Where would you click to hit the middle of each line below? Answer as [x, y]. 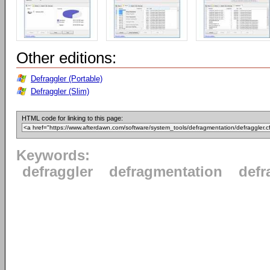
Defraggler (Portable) [67, 79]
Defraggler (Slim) [60, 91]
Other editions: [66, 58]
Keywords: [53, 155]
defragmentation [166, 172]
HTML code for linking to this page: [72, 118]
